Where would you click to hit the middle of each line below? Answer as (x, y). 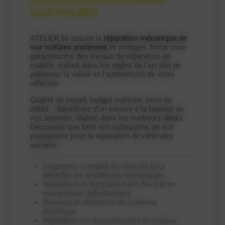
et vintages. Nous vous (147, 47)
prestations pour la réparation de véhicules (102, 136)
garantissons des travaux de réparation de (100, 57)
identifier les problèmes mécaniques (104, 176)
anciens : (45, 145)
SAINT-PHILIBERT (65, 12)
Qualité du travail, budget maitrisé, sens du (101, 100)
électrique (60, 212)
